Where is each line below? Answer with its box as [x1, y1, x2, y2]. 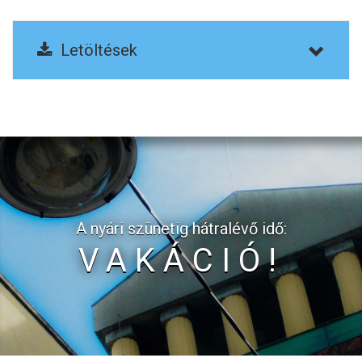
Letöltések [53, 40, 137, 60]
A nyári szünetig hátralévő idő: [75, 219, 287, 238]
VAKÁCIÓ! [78, 242, 284, 280]
